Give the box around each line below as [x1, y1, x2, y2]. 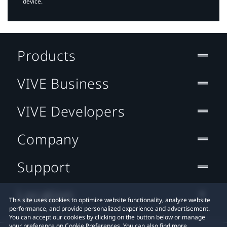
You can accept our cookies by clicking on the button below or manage [9, 213, 205, 221]
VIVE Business [17, 73, 109, 93]
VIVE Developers [17, 101, 125, 121]
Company [17, 129, 79, 148]
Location [17, 185, 73, 204]
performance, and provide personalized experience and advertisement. [9, 204, 210, 213]
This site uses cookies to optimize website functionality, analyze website [9, 196, 210, 204]
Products [17, 46, 76, 65]
